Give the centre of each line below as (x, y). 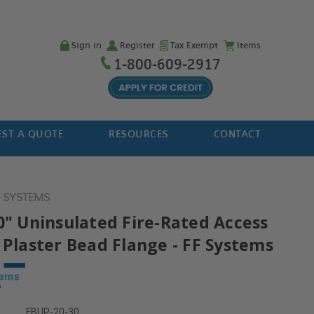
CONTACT (237, 134)
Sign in (86, 46)
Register (137, 46)
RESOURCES (139, 134)
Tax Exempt (194, 46)
